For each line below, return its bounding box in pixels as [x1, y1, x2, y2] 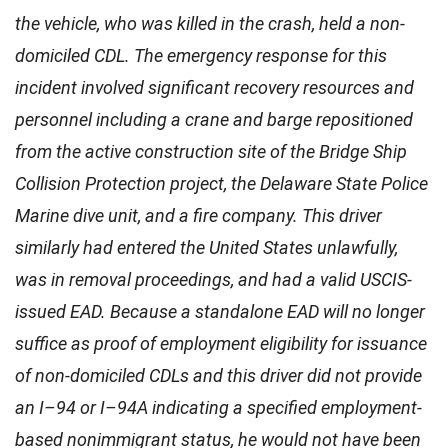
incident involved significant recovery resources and [15, 76, 414, 98]
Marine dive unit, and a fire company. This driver [15, 204, 382, 226]
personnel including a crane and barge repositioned [15, 108, 413, 130]
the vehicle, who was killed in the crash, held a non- [15, 12, 405, 34]
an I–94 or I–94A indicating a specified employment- [15, 396, 422, 418]
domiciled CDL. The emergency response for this [15, 44, 387, 66]
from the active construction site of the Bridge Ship [15, 140, 407, 162]
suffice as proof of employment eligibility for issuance [15, 332, 427, 354]
